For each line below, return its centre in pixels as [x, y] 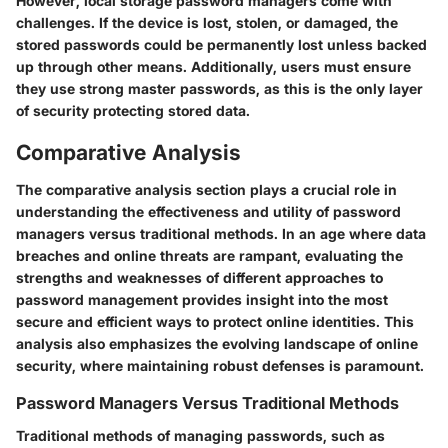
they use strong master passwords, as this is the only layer [219, 88]
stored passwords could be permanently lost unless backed [221, 44]
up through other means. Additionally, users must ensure [213, 66]
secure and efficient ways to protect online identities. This [215, 322]
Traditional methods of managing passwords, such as [200, 435]
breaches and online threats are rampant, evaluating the [209, 256]
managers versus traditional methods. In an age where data [221, 234]
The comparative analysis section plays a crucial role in [206, 190]
